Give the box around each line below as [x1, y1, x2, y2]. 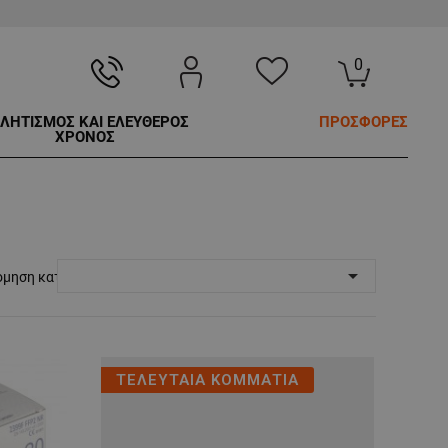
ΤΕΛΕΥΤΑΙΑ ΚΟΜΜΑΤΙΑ [115, 371, 299, 390]
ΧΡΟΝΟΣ [54, 128, 115, 147]
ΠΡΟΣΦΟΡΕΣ [319, 113, 408, 132]
